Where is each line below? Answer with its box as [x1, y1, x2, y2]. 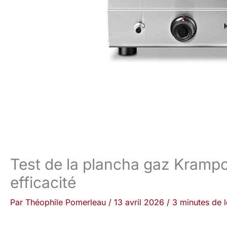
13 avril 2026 [114, 197, 167, 207]
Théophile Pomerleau [25, 197, 108, 207]
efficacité [10, 173, 76, 192]
